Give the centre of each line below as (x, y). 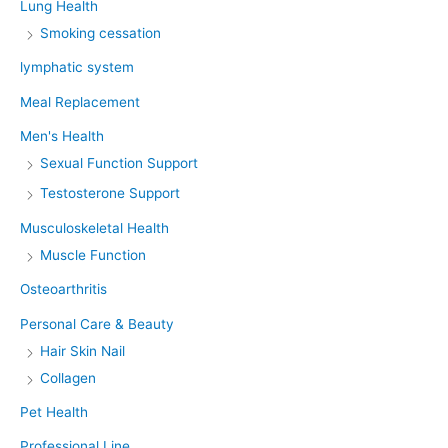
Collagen (68, 377)
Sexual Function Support (119, 163)
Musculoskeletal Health (94, 227)
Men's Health (62, 136)
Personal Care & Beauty (97, 323)
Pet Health (54, 412)
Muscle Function (93, 254)
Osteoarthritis (63, 289)
